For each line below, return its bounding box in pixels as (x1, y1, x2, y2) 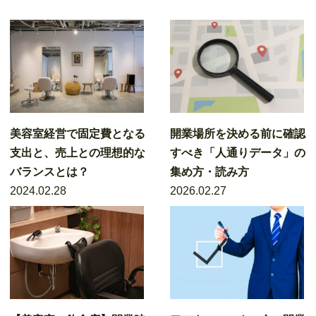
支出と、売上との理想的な (10, 147, 145, 159)
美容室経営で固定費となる (10, 128, 145, 140)
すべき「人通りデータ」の (170, 147, 306, 159)
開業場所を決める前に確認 (170, 128, 306, 140)
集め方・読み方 (170, 166, 250, 178)
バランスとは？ (10, 166, 89, 178)
